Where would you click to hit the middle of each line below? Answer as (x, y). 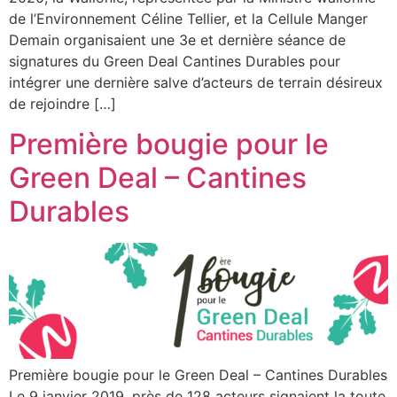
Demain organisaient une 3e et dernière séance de (177, 40)
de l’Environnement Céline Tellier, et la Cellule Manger (188, 19)
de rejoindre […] (62, 104)
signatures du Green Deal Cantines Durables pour (175, 62)
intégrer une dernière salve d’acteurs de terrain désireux (196, 83)
